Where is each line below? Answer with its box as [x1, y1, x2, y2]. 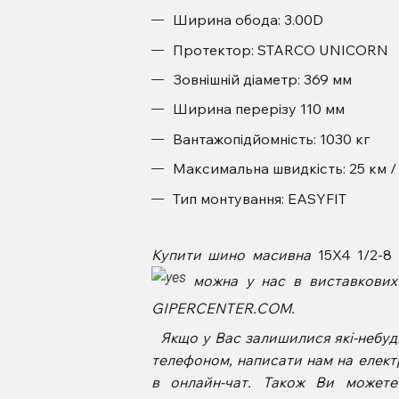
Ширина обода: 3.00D [172, 11, 323, 29]
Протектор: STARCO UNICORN [172, 40, 388, 59]
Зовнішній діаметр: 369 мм [172, 70, 352, 89]
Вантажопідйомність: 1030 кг [172, 129, 370, 148]
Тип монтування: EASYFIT [172, 189, 346, 208]
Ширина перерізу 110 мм [172, 100, 345, 118]
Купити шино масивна [151, 246, 318, 265]
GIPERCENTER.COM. [151, 299, 295, 318]
